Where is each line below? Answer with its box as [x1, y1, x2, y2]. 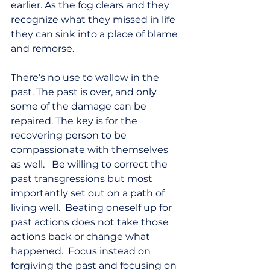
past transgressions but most [11, 173, 155, 185]
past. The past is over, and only [11, 86, 159, 98]
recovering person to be [11, 130, 129, 142]
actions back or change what [11, 231, 152, 243]
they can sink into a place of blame [11, 28, 180, 40]
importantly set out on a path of [11, 187, 167, 199]
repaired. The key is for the [11, 115, 140, 127]
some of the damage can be [11, 101, 149, 113]
